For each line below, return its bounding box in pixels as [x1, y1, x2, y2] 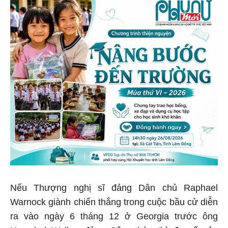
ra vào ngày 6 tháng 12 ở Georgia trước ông [10, 211, 218, 222]
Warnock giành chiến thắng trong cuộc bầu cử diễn [10, 197, 218, 208]
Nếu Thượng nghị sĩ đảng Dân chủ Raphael [10, 183, 218, 193]
